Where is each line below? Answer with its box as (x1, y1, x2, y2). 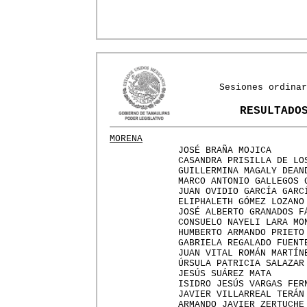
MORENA (110, 134, 143, 144)
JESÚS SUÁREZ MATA (178, 269, 271, 279)
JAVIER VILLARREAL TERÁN (178, 289, 304, 299)
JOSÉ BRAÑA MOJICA (178, 145, 271, 156)
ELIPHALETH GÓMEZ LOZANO (178, 197, 304, 207)
